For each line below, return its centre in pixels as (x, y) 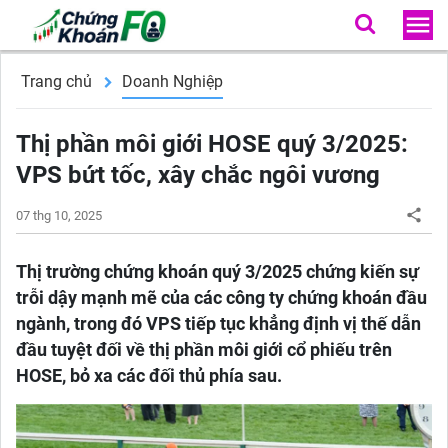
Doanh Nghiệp (172, 81)
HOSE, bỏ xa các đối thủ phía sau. (149, 376)
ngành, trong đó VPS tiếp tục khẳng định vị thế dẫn (218, 324)
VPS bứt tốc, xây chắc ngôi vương (198, 175)
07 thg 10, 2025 (59, 215)
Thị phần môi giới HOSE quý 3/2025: (212, 144)
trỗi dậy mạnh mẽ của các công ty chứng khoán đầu (221, 298)
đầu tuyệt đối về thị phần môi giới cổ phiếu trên (204, 350)
